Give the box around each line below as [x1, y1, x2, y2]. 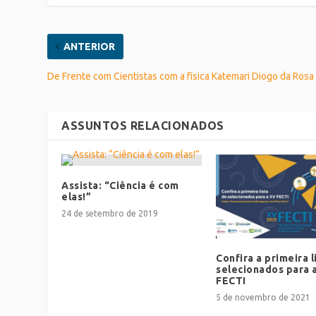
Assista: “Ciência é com [61, 179, 179, 191]
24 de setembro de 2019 [61, 208, 159, 218]
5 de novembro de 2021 [216, 292, 310, 302]
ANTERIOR [63, 40, 116, 52]
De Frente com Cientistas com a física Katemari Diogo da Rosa [47, 70, 315, 82]
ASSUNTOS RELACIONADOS [61, 119, 224, 132]
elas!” [61, 190, 92, 202]
